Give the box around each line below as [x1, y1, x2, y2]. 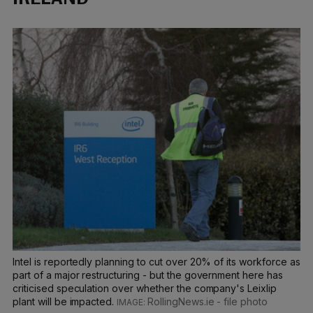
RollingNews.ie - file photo [147, 296, 268, 308]
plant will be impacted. [13, 296, 117, 308]
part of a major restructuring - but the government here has [13, 269, 283, 282]
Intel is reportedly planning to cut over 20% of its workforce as [13, 256, 300, 268]
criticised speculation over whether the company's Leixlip [13, 282, 277, 295]
